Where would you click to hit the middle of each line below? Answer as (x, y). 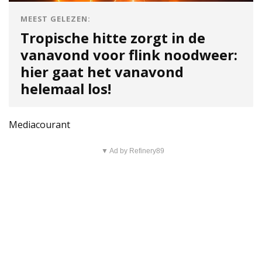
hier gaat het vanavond (102, 72)
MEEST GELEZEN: (56, 19)
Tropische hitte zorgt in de (113, 38)
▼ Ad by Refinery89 (132, 151)
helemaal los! (66, 89)
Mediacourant (39, 125)
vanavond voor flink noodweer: (129, 55)
